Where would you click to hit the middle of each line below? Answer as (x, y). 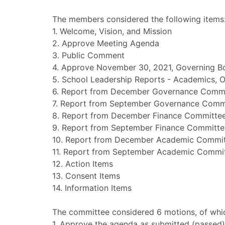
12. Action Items (83, 164)
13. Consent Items (86, 176)
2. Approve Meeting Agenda (106, 43)
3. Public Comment (88, 55)
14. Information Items (92, 188)
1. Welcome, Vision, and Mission (112, 31)
